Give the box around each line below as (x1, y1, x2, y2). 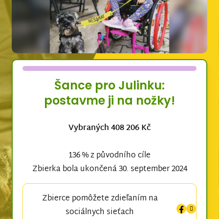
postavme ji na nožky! (44, 92, 175, 109)
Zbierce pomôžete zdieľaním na (42, 192, 158, 206)
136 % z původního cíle (68, 149, 151, 163)
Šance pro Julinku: (54, 77, 165, 94)
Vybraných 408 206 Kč (68, 121, 151, 136)
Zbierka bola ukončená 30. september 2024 (32, 162, 187, 177)
